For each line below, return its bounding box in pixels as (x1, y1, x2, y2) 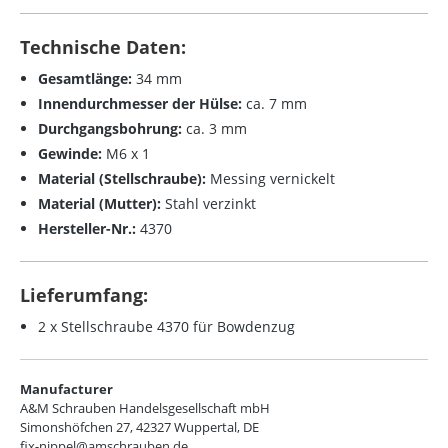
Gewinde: (38, 144, 102, 164)
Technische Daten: (20, 35, 186, 60)
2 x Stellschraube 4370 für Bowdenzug (38, 317, 295, 337)
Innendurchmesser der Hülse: (38, 94, 242, 114)
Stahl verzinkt (161, 194, 256, 214)
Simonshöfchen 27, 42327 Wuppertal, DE (20, 418, 259, 437)
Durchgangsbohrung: (38, 119, 182, 139)
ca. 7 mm (242, 94, 307, 114)
